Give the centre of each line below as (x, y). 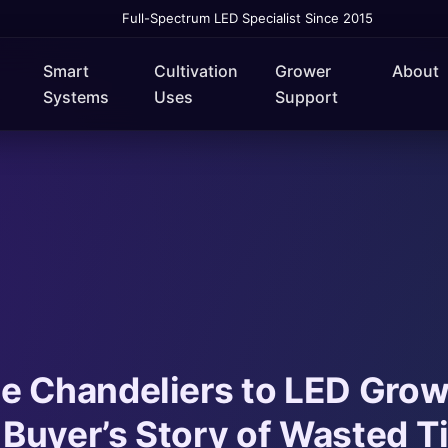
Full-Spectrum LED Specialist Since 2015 (247, 18)
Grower (302, 71)
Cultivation (196, 71)
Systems (75, 97)
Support (306, 97)
